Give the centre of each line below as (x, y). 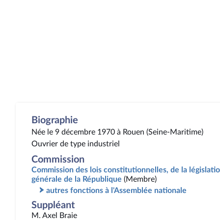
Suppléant (53, 205)
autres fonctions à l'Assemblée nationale (116, 191)
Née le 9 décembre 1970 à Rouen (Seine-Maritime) (117, 132)
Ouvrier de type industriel (76, 144)
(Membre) (140, 179)
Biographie (55, 120)
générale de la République (77, 179)
